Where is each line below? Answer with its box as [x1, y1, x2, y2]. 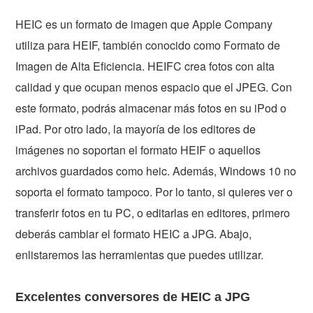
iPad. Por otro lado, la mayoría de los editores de [15, 120, 256, 137]
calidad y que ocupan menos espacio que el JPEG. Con [15, 78, 293, 95]
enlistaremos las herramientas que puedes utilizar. [15, 246, 264, 263]
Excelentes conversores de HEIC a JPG [15, 289, 251, 304]
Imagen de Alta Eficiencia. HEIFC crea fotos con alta [15, 57, 275, 74]
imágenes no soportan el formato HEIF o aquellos [15, 141, 261, 158]
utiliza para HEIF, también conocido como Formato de [15, 36, 281, 53]
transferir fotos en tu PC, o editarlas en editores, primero [15, 204, 291, 221]
